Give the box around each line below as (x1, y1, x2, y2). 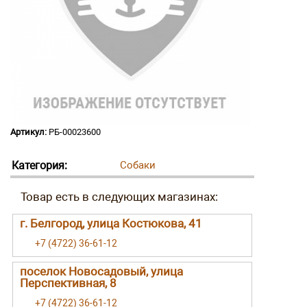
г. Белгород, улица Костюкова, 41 (20, 216, 202, 230)
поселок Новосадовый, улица (20, 264, 183, 278)
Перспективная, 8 (20, 275, 116, 290)
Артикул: (10, 126, 47, 137)
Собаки (120, 158, 156, 171)
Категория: (12, 158, 67, 172)
